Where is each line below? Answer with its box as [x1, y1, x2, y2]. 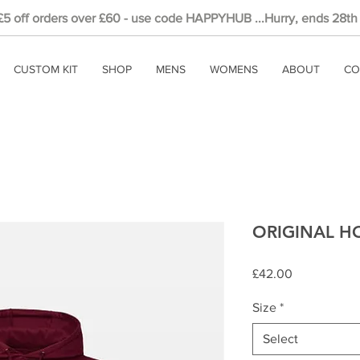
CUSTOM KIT [13, 63, 78, 76]
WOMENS [209, 63, 258, 76]
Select [263, 332, 298, 346]
